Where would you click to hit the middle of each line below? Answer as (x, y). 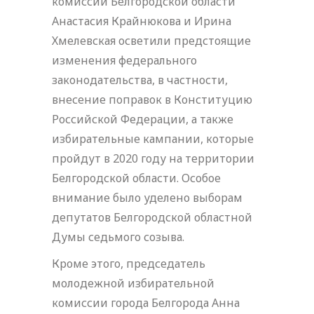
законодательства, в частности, (140, 80)
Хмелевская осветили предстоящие (151, 40)
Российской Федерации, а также (143, 119)
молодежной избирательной (133, 283)
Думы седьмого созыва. (118, 237)
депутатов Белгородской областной (152, 217)
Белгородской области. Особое (136, 178)
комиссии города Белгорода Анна (146, 302)
